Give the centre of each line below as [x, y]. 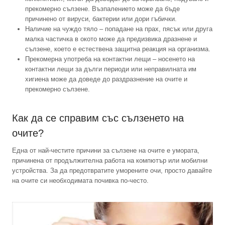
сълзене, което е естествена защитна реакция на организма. [118, 49]
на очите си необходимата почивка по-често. [80, 181]
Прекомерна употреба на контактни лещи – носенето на [110, 59]
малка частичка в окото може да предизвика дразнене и [111, 39]
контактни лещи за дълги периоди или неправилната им [111, 69]
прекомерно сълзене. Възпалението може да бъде [102, 9]
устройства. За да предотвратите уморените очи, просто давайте [112, 171]
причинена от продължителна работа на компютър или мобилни [110, 161]
